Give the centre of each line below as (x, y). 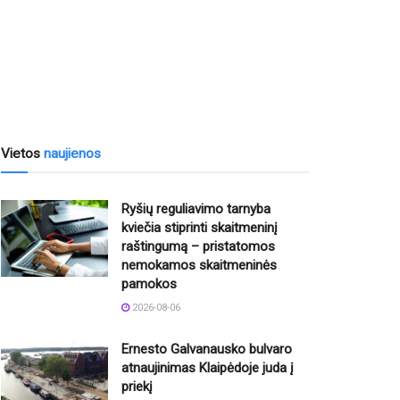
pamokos (149, 284)
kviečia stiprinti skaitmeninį (200, 228)
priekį (137, 387)
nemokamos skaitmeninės (199, 266)
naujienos (72, 154)
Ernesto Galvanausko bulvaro (207, 350)
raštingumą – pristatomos (198, 247)
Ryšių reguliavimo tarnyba (196, 209)
